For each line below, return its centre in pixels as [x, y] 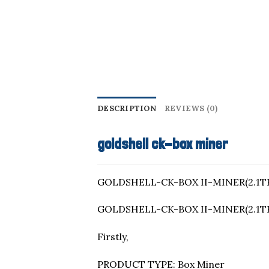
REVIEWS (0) [191, 108]
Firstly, [113, 237]
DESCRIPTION [127, 108]
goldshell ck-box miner [163, 144]
